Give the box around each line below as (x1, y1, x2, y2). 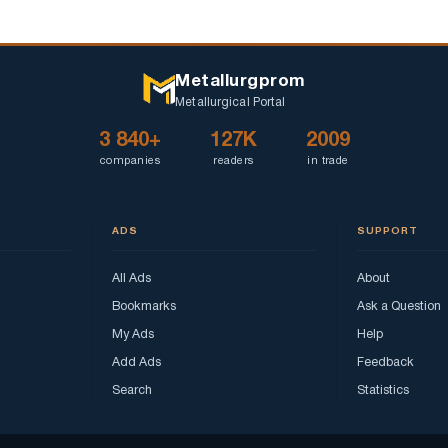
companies (100, 156, 160, 167)
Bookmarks (112, 301, 176, 313)
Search (112, 385, 152, 397)
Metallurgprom (175, 74, 306, 90)
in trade (307, 156, 349, 167)
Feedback (357, 357, 414, 369)
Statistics (357, 385, 409, 397)
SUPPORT (357, 227, 418, 237)
